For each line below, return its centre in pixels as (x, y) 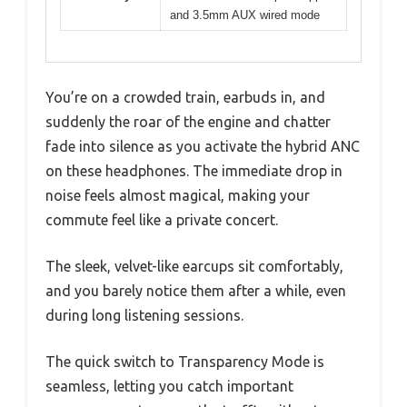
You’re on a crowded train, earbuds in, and (185, 97)
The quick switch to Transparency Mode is (185, 362)
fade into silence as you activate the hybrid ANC (203, 146)
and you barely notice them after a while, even (196, 291)
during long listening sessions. (144, 315)
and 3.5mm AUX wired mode (245, 15)
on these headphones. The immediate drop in (194, 171)
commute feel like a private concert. (162, 220)
